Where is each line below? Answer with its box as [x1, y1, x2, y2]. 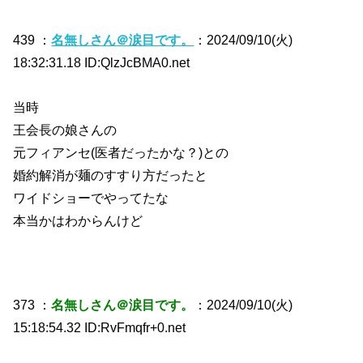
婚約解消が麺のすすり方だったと [13, 167, 208, 182]
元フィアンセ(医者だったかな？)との [13, 144, 229, 160]
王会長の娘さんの [13, 122, 117, 137]
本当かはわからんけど [13, 212, 143, 228]
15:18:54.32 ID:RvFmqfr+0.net [13, 319, 186, 335]
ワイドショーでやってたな [13, 190, 169, 205]
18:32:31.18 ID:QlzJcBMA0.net [13, 55, 190, 70]
